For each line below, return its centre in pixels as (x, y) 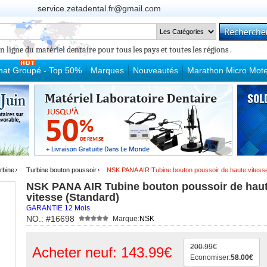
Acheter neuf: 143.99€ (102, 252)
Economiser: (210, 257)
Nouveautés (156, 70)
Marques (107, 70)
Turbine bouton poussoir (61, 170)
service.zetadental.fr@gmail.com (99, 8)
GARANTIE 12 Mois (58, 208)
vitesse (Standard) (73, 197)
